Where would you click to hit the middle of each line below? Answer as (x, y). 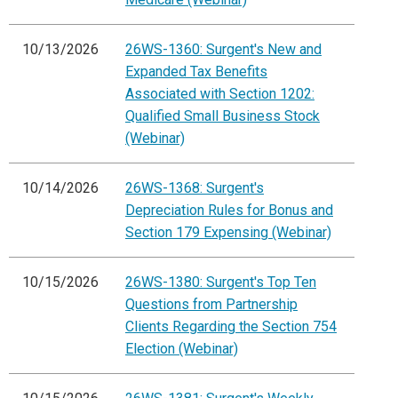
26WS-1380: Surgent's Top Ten (221, 283)
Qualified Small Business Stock (223, 116)
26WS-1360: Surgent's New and (223, 50)
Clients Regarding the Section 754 (231, 327)
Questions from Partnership (211, 305)
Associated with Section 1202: (220, 94)
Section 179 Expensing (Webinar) (228, 233)
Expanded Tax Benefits (196, 72)
